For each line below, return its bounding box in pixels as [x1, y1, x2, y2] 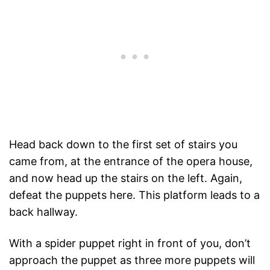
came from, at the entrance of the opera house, [9, 155, 253, 168]
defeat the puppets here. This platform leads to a [9, 189, 260, 202]
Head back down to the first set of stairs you [9, 138, 237, 151]
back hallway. [9, 206, 78, 219]
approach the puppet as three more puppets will [9, 254, 255, 267]
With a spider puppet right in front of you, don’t [9, 237, 251, 250]
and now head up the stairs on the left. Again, [9, 172, 242, 185]
